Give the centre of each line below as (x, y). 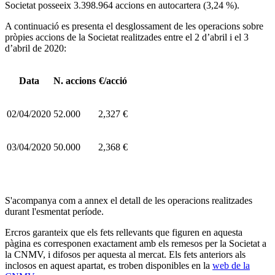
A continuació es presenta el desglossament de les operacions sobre (134, 26)
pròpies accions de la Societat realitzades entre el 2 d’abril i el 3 (127, 37)
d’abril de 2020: (36, 48)
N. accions (75, 80)
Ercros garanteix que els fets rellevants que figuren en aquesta (124, 232)
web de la (231, 265)
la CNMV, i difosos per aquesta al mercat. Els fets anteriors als (125, 254)
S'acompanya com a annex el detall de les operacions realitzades (129, 200)
